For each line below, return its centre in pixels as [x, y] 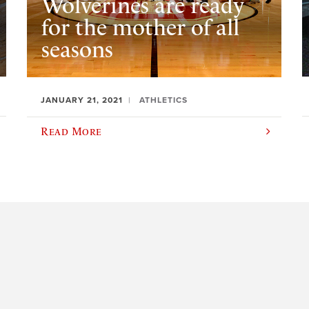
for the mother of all [140, 27]
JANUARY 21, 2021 [82, 100]
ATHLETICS [164, 100]
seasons [77, 49]
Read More [71, 131]
